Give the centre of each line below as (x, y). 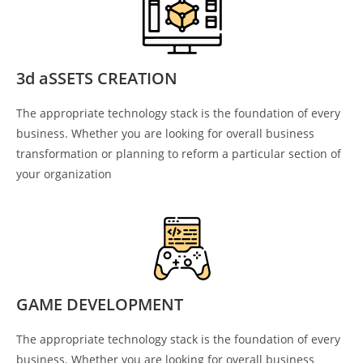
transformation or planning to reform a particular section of (179, 154)
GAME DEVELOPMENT (100, 305)
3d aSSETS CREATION (97, 79)
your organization (64, 174)
